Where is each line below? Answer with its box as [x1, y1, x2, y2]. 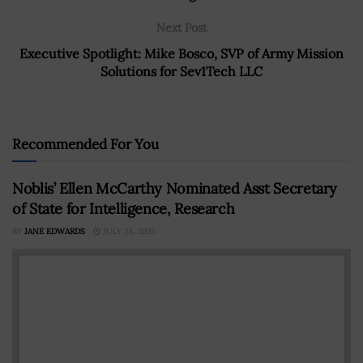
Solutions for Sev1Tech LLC [100, 62, 263, 79]
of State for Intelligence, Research [12, 199, 235, 218]
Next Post [156, 19, 207, 35]
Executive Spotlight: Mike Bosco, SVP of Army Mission [19, 45, 344, 62]
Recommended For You [12, 135, 159, 153]
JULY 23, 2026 [100, 225, 156, 237]
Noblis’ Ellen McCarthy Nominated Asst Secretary [12, 178, 338, 198]
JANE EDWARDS [24, 225, 85, 237]
